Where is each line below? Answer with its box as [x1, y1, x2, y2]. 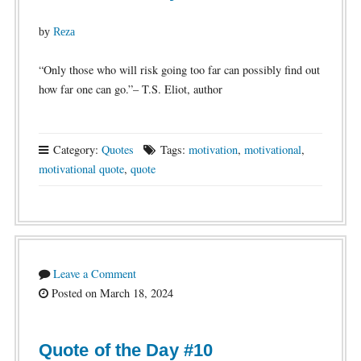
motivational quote [38, 161, 124, 176]
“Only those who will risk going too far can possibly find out [38, 62, 320, 77]
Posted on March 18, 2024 [48, 285, 173, 301]
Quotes [101, 142, 134, 157]
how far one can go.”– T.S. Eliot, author [38, 81, 222, 97]
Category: [49, 142, 102, 157]
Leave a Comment [52, 266, 136, 281]
